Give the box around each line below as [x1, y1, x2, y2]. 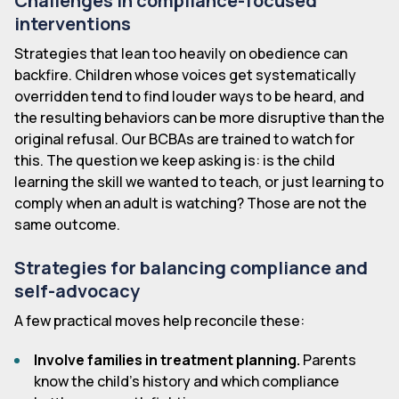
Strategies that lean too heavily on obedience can [14, 43, 347, 63]
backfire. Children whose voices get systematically [14, 64, 356, 85]
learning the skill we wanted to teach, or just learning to [14, 171, 384, 191]
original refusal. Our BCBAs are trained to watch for [14, 128, 354, 149]
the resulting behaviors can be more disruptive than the [14, 107, 385, 127]
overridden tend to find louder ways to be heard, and [14, 85, 364, 106]
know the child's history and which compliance [34, 370, 340, 391]
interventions [14, 11, 131, 36]
